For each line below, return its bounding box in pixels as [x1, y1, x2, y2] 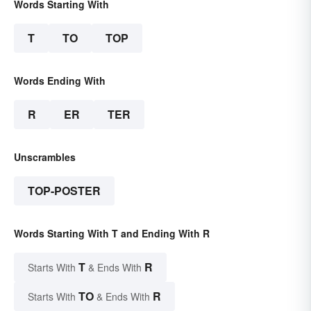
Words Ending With [14, 73, 106, 87]
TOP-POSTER [28, 182, 101, 199]
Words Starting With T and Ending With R [14, 226, 210, 240]
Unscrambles [14, 149, 76, 164]
